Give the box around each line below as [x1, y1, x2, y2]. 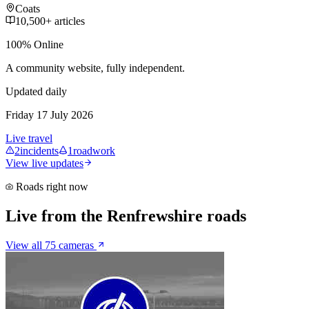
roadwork [73, 144, 115, 157]
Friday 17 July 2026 [6, 108, 93, 121]
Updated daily [6, 85, 67, 97]
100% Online [6, 38, 63, 50]
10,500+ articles [15, 14, 85, 27]
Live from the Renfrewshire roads [6, 206, 246, 225]
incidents [20, 144, 59, 157]
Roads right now [13, 180, 88, 192]
